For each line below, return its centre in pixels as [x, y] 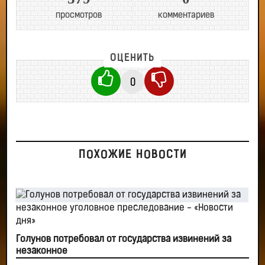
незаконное [42, 251]
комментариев [186, 16]
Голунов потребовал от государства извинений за [124, 240]
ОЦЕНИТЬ [132, 59]
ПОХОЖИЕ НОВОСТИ [132, 155]
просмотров [79, 16]
